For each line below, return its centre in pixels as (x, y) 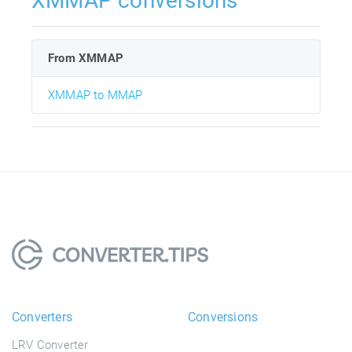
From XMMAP (86, 59)
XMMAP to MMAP (95, 95)
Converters (42, 317)
